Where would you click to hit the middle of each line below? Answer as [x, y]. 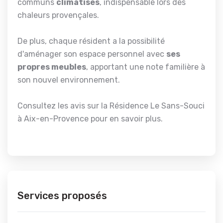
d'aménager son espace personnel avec [92, 54]
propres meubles [52, 67]
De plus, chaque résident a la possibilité [91, 41]
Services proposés [62, 195]
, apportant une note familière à [146, 67]
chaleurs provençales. [58, 15]
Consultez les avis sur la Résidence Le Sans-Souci [111, 106]
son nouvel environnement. [69, 80]
